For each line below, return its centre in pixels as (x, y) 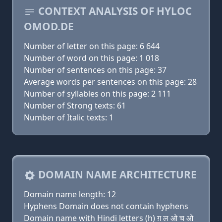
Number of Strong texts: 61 (75, 106)
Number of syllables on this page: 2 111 (97, 94)
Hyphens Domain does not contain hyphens (106, 206)
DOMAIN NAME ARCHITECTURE (116, 174)
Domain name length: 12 (70, 194)
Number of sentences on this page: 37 (95, 70)
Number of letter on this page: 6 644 (92, 46)
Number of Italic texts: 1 (69, 117)
